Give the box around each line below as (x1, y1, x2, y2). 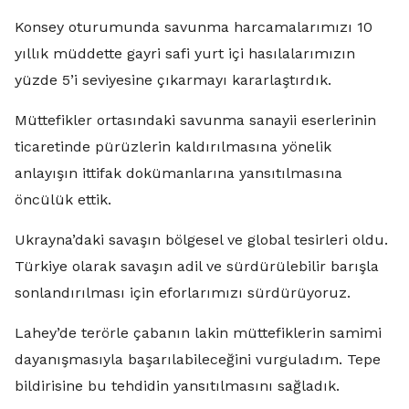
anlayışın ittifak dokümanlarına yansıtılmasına (15, 164, 342, 182)
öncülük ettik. (15, 191, 111, 208)
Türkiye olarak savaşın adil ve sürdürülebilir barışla (15, 257, 379, 275)
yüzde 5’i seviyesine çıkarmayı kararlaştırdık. (15, 71, 331, 89)
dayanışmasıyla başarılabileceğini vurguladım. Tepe (15, 351, 381, 368)
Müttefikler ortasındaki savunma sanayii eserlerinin (15, 111, 376, 129)
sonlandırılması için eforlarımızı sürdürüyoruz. (15, 284, 351, 301)
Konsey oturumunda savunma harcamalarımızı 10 (15, 18, 372, 36)
